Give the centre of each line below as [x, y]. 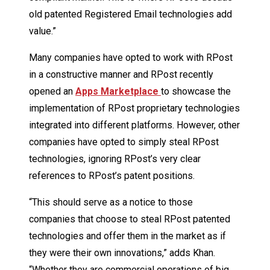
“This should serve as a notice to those [111, 202]
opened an [52, 92]
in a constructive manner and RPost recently [121, 75]
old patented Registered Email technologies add [130, 14]
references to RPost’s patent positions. [112, 176]
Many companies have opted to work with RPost [131, 58]
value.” [42, 31]
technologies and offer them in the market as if [127, 236]
